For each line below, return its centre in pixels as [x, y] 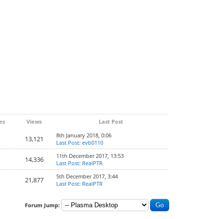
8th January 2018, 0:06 [84, 135]
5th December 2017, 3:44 [87, 176]
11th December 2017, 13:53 [90, 156]
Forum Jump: [42, 205]
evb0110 [93, 142]
